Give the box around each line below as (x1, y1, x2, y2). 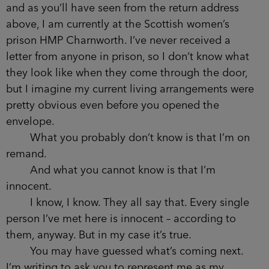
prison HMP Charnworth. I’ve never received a (6, 35, 231, 46)
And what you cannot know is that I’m (6, 165, 216, 176)
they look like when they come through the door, (6, 67, 247, 79)
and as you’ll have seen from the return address (6, 2, 239, 14)
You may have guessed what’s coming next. (6, 246, 243, 257)
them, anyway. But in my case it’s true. (6, 229, 192, 241)
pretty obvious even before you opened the (6, 100, 219, 111)
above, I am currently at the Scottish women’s (6, 19, 229, 30)
